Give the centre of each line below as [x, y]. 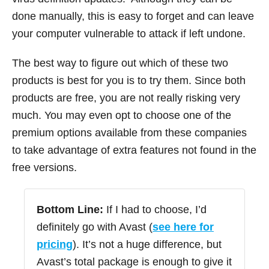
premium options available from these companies [129, 133]
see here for [183, 227]
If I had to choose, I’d [155, 210]
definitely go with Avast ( [95, 227]
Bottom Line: [70, 210]
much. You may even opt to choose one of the [122, 116]
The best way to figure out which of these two [120, 63]
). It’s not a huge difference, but [147, 245]
